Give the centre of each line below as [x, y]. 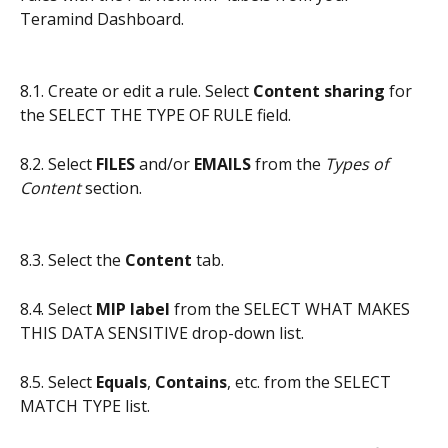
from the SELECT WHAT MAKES [292, 309]
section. [111, 187]
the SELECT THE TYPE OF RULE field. [155, 115]
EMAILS [222, 163]
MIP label [133, 309]
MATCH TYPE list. [85, 405]
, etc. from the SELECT [311, 381]
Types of [358, 163]
